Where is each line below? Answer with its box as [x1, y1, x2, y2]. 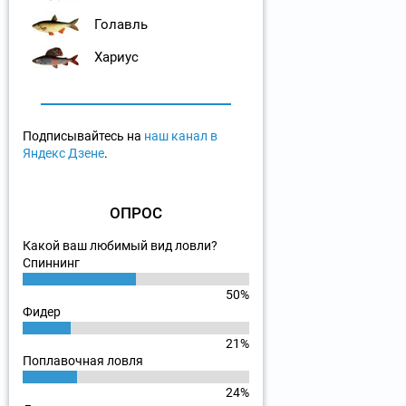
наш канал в [144, 129, 217, 144]
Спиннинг [23, 256, 80, 271]
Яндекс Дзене [23, 146, 104, 161]
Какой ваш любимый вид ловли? [23, 238, 217, 254]
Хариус [94, 49, 139, 66]
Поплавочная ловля [23, 353, 143, 369]
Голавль [94, 16, 148, 34]
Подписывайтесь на [23, 129, 144, 144]
